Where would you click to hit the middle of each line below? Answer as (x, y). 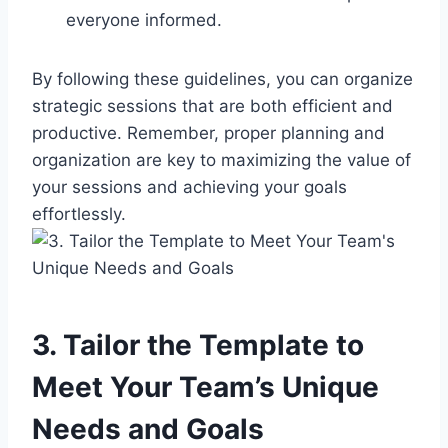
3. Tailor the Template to (198, 344)
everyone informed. (144, 19)
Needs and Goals (148, 428)
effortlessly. (79, 213)
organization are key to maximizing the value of (221, 159)
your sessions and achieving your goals (189, 186)
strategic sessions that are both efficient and (212, 105)
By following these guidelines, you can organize (222, 78)
